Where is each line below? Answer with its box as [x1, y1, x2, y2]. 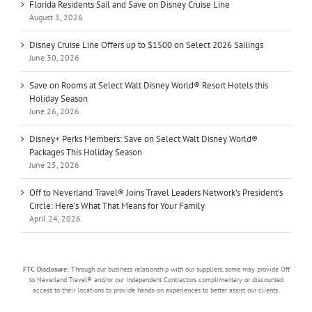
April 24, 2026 [29, 213, 81, 224]
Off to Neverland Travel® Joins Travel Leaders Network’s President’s [29, 187, 283, 199]
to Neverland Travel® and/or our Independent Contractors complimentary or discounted [29, 275, 283, 285]
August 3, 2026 [29, 12, 83, 23]
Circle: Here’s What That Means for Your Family [29, 200, 205, 212]
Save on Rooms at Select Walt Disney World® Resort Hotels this [29, 79, 268, 92]
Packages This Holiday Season [29, 146, 142, 159]
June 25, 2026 [29, 159, 79, 171]
